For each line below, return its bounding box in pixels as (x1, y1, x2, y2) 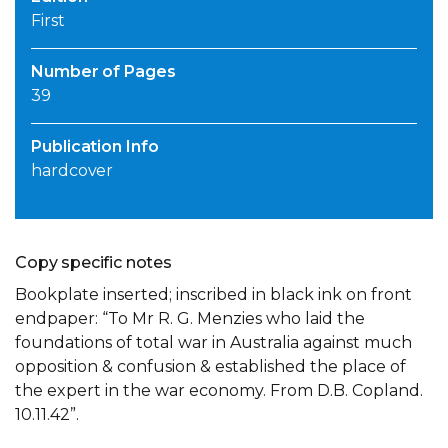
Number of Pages (31, 62, 176, 82)
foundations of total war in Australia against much (15, 333, 412, 353)
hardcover (31, 161, 114, 181)
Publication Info (31, 137, 159, 157)
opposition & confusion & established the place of (15, 357, 406, 377)
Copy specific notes (15, 253, 172, 273)
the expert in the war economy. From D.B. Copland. (15, 381, 423, 401)
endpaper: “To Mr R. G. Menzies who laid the (15, 309, 365, 329)
